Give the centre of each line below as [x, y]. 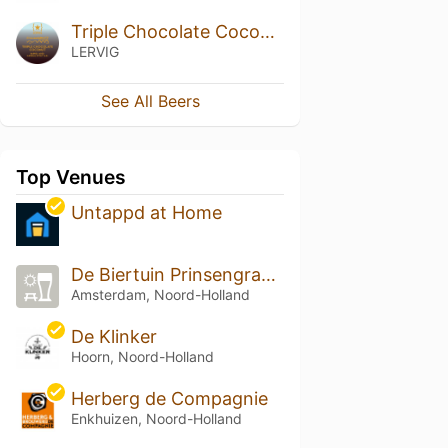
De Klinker [113, 337]
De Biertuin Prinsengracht [268, 275]
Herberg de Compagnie [169, 398]
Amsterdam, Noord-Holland [160, 295]
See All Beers [150, 101]
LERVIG [94, 51]
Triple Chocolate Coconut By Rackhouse [267, 31]
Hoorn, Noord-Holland [142, 357]
